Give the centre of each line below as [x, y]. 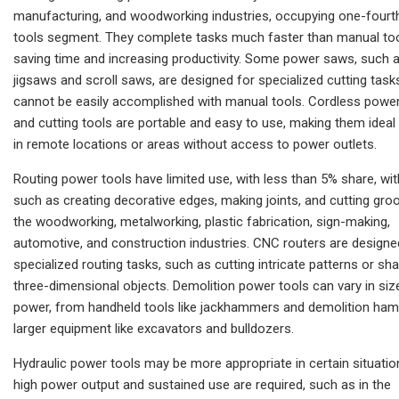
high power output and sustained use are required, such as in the [202, 384]
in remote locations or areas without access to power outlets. [195, 144]
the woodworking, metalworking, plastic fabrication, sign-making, [202, 221]
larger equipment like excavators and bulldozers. [154, 328]
